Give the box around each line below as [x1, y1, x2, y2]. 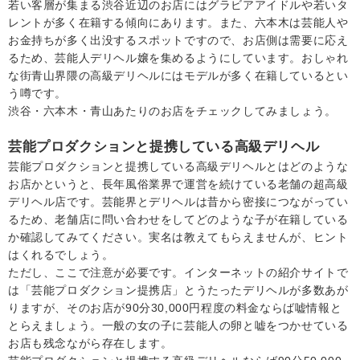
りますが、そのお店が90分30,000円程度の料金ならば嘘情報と [8, 301, 342, 315]
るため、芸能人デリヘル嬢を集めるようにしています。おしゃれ [8, 51, 349, 65]
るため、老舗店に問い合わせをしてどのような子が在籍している [8, 213, 349, 227]
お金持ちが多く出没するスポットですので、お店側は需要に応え [8, 34, 349, 47]
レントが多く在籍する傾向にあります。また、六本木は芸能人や [8, 16, 349, 30]
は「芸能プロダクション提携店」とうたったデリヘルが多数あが [8, 284, 349, 297]
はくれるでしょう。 [8, 248, 114, 262]
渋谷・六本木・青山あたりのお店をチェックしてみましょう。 [8, 104, 337, 118]
